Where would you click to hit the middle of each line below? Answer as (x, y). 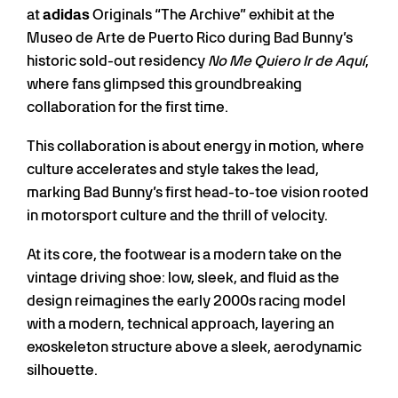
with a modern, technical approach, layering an (180, 324)
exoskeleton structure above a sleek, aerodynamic (194, 347)
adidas (66, 15)
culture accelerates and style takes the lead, (173, 170)
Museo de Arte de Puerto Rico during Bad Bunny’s (190, 38)
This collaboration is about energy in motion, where (195, 147)
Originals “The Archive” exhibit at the (212, 15)
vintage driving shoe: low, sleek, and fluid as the (183, 278)
